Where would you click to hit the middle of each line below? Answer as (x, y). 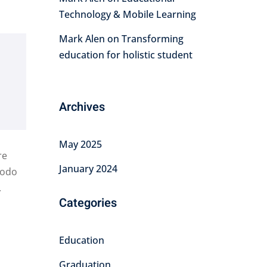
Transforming (152, 39)
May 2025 (80, 144)
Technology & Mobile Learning (127, 14)
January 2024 (88, 169)
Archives (82, 107)
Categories (88, 203)
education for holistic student (125, 55)
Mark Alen (82, 39)
